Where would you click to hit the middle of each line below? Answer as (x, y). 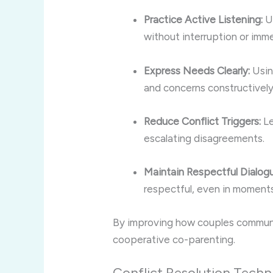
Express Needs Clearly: (197, 70)
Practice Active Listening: (204, 20)
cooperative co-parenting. (174, 240)
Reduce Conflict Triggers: (203, 121)
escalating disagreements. (204, 138)
